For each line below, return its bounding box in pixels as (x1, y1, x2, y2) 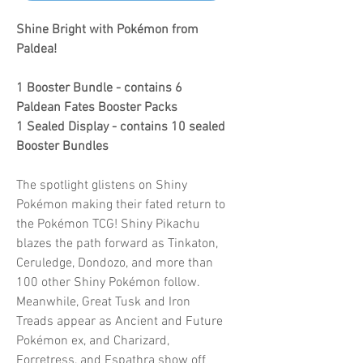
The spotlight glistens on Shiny (16, 177, 187, 194)
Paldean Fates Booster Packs (16, 99, 177, 116)
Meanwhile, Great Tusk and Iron (16, 293, 190, 310)
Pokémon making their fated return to (16, 196, 225, 213)
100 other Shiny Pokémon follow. (16, 274, 199, 291)
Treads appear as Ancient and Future (16, 313, 223, 330)
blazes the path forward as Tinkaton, (16, 235, 218, 252)
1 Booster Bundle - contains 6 (16, 79, 182, 96)
